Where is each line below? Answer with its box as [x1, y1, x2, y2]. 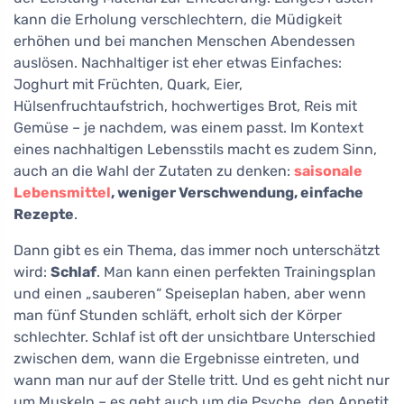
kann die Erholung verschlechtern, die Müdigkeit [14, 11, 342, 29]
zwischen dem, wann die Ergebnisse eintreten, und [14, 350, 360, 368]
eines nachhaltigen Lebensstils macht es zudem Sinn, [14, 141, 377, 159]
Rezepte [14, 206, 74, 224]
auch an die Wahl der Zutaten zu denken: [14, 162, 294, 180]
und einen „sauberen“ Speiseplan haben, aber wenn [14, 285, 366, 303]
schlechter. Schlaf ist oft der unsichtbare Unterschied [14, 328, 376, 346]
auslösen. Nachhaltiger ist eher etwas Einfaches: [14, 54, 342, 72]
